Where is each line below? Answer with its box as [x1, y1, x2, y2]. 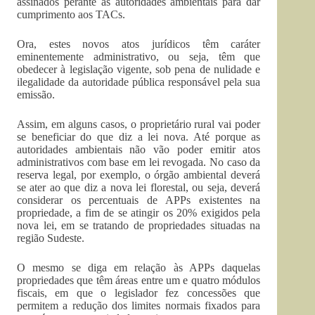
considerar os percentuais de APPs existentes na [17, 194, 261, 207]
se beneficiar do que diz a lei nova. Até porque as [17, 131, 261, 143]
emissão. [17, 89, 55, 101]
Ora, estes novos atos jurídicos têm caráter [17, 38, 261, 51]
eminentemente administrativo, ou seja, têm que [17, 51, 261, 63]
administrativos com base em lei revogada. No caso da [17, 156, 261, 169]
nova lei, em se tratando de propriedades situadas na [17, 219, 261, 232]
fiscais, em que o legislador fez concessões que [17, 287, 261, 300]
